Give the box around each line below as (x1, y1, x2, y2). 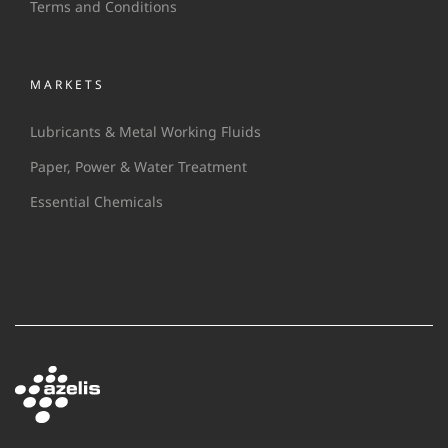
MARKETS (30, 76, 105, 93)
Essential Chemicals (30, 192, 163, 211)
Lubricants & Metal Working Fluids (30, 122, 261, 141)
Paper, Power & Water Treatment (30, 157, 247, 176)
